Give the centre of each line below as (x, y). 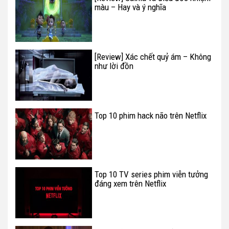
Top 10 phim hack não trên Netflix (151, 116)
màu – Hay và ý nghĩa (130, 7)
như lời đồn (114, 66)
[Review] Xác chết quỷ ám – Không (153, 57)
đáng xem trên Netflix (130, 184)
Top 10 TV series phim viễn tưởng (151, 175)
